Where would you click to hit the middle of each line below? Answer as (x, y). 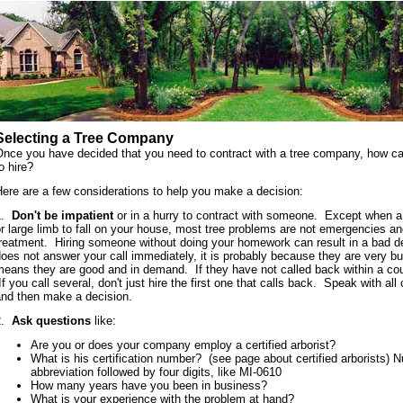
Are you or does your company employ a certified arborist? (187, 345)
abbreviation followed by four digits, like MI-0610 (156, 372)
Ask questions (51, 321)
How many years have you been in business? (152, 385)
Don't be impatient (63, 215)
